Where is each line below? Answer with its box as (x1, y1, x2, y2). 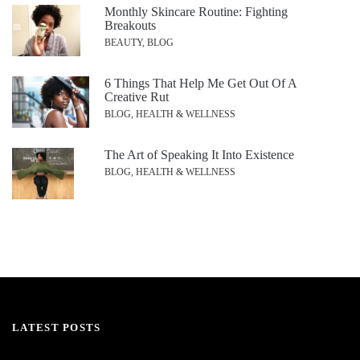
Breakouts (104, 18, 156, 33)
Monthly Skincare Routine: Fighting (104, 5, 288, 19)
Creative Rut (104, 90, 169, 104)
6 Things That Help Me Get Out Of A (104, 76, 297, 91)
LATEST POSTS (12, 321, 101, 334)
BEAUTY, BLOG (104, 37, 174, 49)
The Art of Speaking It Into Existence (104, 148, 294, 162)
